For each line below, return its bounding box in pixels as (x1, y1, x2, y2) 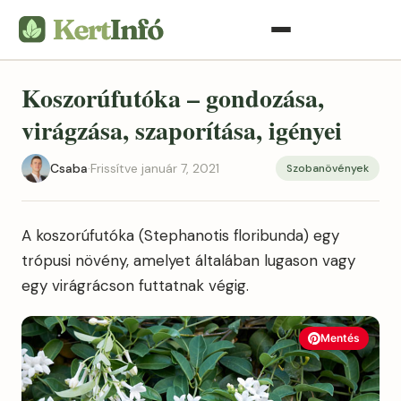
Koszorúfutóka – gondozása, (21, 80, 324, 116)
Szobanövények (286, 161, 369, 175)
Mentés (320, 331, 360, 345)
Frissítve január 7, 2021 (90, 159, 219, 176)
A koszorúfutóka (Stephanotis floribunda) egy (21, 226, 339, 245)
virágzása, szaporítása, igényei (21, 112, 342, 149)
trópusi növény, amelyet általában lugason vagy (21, 251, 355, 270)
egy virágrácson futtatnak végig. (21, 276, 249, 295)
